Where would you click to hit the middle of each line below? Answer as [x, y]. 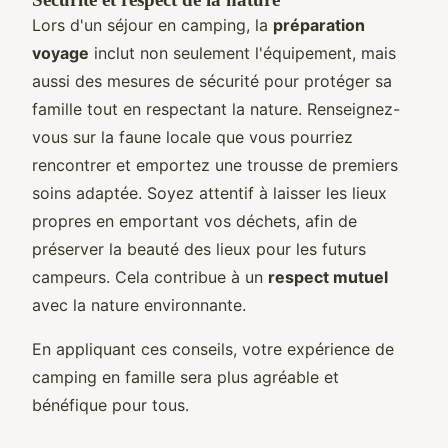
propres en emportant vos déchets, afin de [194, 220]
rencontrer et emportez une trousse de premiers [215, 164]
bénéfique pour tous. [110, 404]
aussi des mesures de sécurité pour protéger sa [212, 80]
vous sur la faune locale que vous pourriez [192, 136]
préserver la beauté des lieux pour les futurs [199, 248]
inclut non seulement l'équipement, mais [242, 52]
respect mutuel [328, 276]
